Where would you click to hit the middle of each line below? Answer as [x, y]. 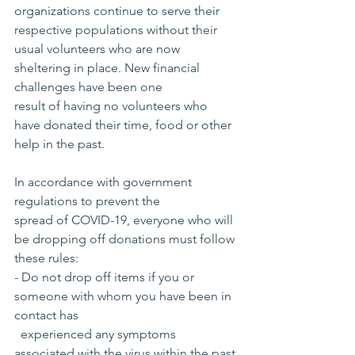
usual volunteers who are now [99, 49]
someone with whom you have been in [124, 296]
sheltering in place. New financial [109, 68]
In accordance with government [105, 182]
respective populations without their [117, 30]
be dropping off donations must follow [126, 239]
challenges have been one [90, 87]
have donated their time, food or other [124, 125]
